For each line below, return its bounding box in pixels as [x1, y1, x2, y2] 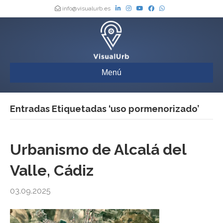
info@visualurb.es [61, 5, 112, 12]
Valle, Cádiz [10, 162, 94, 180]
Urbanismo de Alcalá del [10, 141, 186, 159]
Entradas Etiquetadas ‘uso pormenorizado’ [10, 104, 199, 114]
